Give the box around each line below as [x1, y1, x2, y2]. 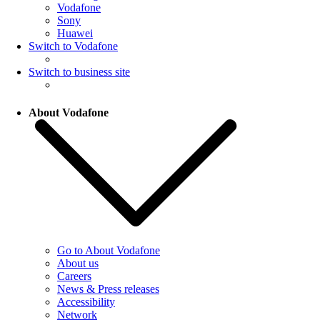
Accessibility [57, 296, 115, 309]
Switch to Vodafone [29, 39, 118, 52]
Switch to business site [29, 65, 130, 78]
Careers [57, 270, 91, 283]
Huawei [57, 26, 93, 39]
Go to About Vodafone [57, 244, 160, 257]
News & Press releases [57, 283, 159, 296]
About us [57, 257, 99, 270]
